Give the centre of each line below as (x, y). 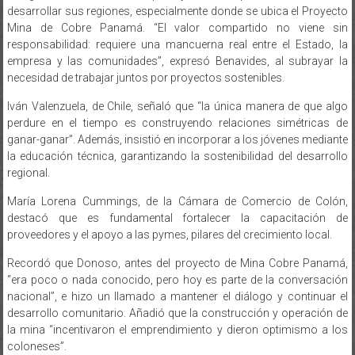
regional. (28, 157)
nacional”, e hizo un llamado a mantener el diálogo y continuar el (177, 280)
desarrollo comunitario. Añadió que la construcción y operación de (177, 297)
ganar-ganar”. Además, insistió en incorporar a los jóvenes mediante (177, 123)
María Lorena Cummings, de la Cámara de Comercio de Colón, (177, 185)
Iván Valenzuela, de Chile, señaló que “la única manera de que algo (177, 90)
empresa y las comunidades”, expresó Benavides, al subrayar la (177, 45)
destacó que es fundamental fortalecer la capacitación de (177, 202)
